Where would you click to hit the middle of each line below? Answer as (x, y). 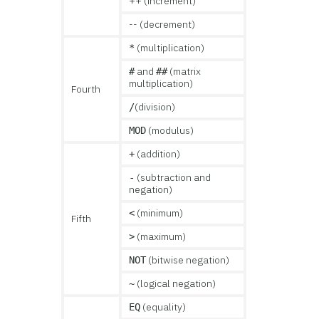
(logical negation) (176, 283)
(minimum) (159, 213)
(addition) (158, 154)
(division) (155, 107)
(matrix (184, 71)
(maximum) (161, 236)
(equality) (163, 307)
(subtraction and (173, 177)
